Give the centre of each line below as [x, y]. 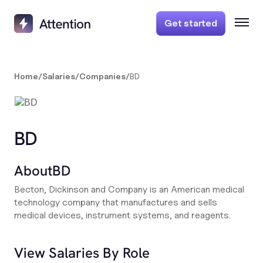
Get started [191, 23]
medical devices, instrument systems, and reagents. [122, 215]
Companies [102, 76]
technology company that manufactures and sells [116, 202]
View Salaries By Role [82, 253]
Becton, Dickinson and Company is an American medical [129, 189]
